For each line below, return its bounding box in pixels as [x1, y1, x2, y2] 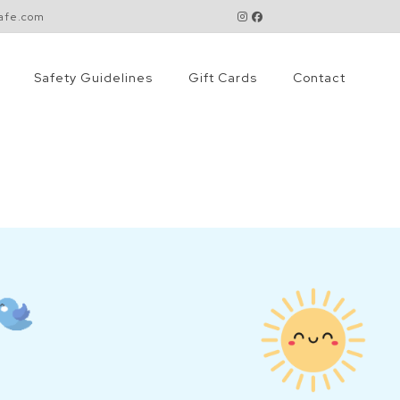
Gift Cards [188, 70, 258, 87]
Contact [293, 70, 346, 87]
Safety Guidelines [34, 70, 154, 87]
